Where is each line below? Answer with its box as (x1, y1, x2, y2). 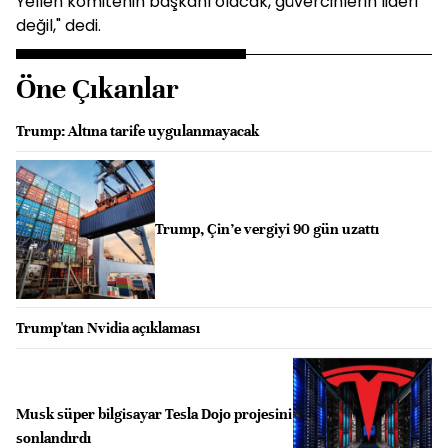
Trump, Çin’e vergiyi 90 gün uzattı (154, 220, 379, 239)
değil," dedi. (16, 14, 101, 37)
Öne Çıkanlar (16, 72, 179, 106)
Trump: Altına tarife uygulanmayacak (16, 122, 259, 140)
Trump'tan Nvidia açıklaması (16, 318, 200, 337)
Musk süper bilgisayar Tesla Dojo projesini (16, 404, 292, 423)
